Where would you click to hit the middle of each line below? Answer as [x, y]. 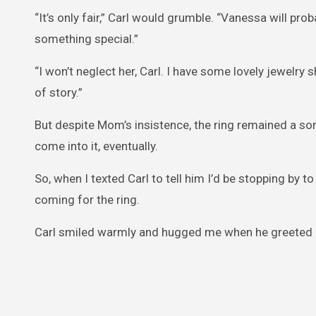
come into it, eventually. [96, 146]
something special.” [86, 39]
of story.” [59, 92]
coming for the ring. [87, 200]
